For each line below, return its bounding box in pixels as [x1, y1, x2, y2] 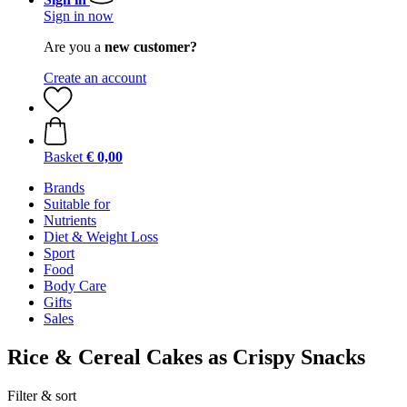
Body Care [44, 278, 106, 293]
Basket [44, 149, 83, 164]
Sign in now [44, 8, 114, 24]
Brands [44, 180, 84, 195]
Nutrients [44, 213, 96, 228]
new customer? [104, 39, 197, 55]
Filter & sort [7, 387, 76, 403]
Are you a [44, 39, 104, 55]
